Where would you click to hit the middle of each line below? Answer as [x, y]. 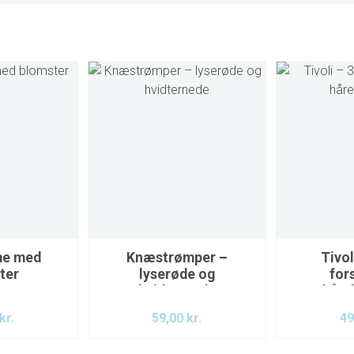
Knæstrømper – [177, 258]
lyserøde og [177, 275]
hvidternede [177, 291]
